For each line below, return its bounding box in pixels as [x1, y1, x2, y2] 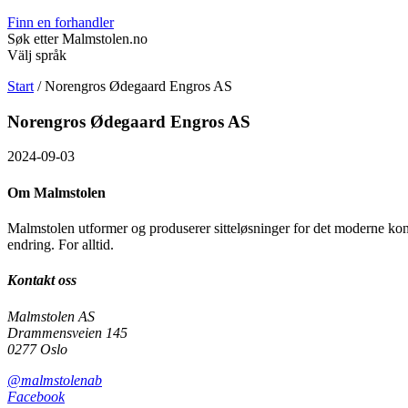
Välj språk [7, 47, 66, 63]
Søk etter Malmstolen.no [7, 31, 148, 46]
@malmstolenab [7, 372, 102, 388]
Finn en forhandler [7, 15, 114, 30]
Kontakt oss [7, 272, 76, 289]
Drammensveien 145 [7, 324, 127, 341]
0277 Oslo [7, 341, 67, 357]
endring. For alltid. [7, 236, 114, 252]
